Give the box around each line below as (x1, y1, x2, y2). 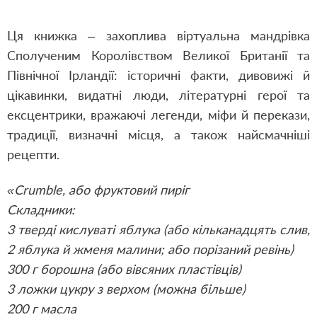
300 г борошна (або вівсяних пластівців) (7, 261, 241, 277)
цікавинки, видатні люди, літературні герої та (7, 87, 310, 103)
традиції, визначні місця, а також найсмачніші (7, 127, 310, 142)
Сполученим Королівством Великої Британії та (7, 47, 310, 63)
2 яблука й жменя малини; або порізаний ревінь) (7, 241, 294, 257)
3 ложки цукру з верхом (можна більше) (7, 281, 246, 296)
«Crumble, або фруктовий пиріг (7, 182, 189, 197)
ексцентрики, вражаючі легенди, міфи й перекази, (7, 107, 310, 122)
